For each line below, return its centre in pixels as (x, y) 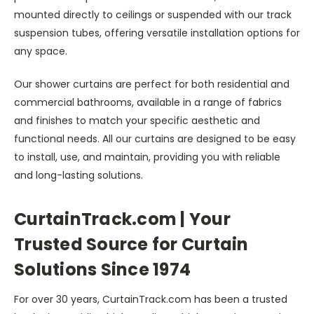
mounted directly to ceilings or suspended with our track (153, 14)
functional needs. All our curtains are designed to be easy (155, 138)
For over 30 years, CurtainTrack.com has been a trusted (151, 299)
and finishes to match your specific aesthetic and (137, 120)
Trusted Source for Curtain (131, 244)
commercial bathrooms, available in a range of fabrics (148, 102)
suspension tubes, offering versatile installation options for (157, 33)
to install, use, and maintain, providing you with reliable (147, 157)
